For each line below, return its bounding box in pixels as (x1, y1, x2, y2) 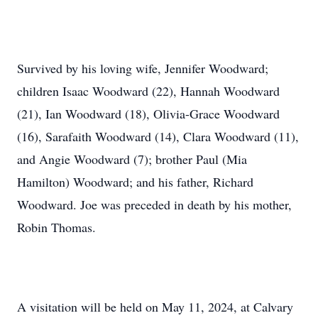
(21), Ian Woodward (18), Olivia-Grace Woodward (17, 105, 280, 122)
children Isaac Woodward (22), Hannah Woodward (17, 82, 280, 99)
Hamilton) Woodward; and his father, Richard (17, 173, 253, 190)
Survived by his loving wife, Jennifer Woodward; (17, 60, 268, 77)
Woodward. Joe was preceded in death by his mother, (17, 196, 292, 213)
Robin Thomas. (17, 219, 96, 236)
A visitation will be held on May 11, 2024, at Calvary (17, 298, 293, 315)
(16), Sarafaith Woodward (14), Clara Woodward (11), (17, 128, 299, 145)
